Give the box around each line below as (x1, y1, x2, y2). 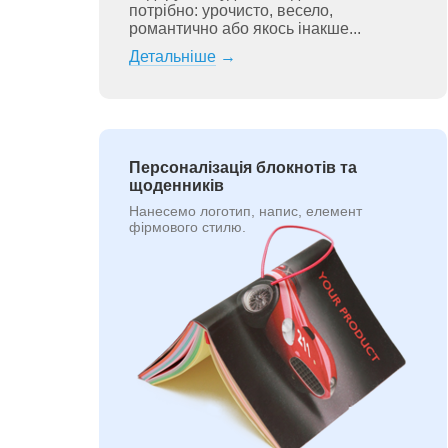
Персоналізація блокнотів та (128, 159, 357, 176)
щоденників (128, 177, 224, 194)
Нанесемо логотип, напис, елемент (128, 203, 362, 219)
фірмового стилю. (128, 219, 246, 235)
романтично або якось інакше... (128, 20, 361, 37)
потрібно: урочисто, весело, (128, 2, 333, 19)
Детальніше (128, 48, 216, 65)
